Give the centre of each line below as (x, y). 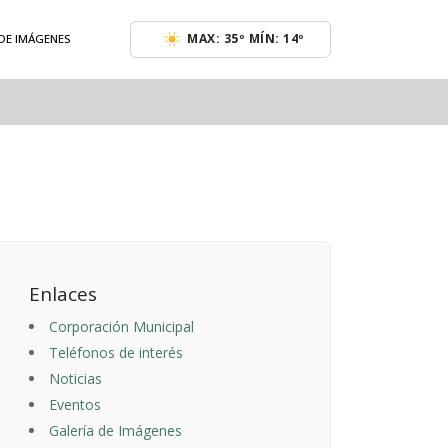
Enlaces (63, 294)
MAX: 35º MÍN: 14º (246, 39)
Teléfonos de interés (116, 353)
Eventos (75, 405)
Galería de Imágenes (115, 431)
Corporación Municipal (121, 327)
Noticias (75, 379)
